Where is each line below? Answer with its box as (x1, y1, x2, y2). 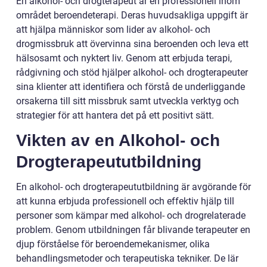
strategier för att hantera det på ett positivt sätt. (16, 110, 214, 122)
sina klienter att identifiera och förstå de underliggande (16, 81, 245, 93)
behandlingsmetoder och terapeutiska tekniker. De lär (16, 253, 238, 265)
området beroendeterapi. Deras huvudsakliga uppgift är (16, 10, 248, 21)
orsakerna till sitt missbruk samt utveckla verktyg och (16, 95, 239, 107)
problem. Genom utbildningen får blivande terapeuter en (16, 224, 250, 236)
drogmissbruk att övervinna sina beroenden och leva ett (16, 38, 249, 50)
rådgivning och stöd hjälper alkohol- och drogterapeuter (16, 67, 248, 79)
